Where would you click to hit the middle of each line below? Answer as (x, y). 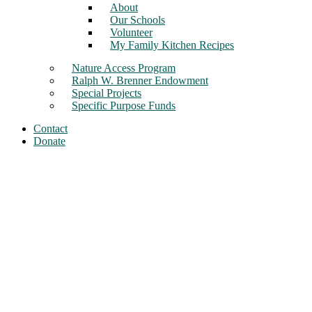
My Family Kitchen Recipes (172, 45)
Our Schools (138, 20)
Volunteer (131, 32)
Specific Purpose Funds (124, 106)
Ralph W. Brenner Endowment (140, 80)
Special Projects (107, 93)
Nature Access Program (124, 68)
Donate (49, 141)
